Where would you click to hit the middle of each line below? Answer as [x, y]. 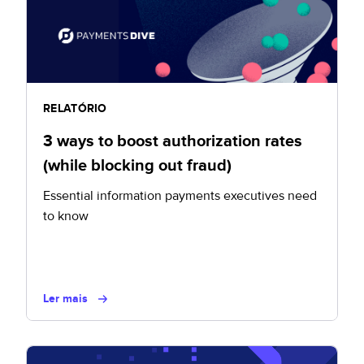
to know [66, 216]
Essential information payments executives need [180, 196]
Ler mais [65, 299]
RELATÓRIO [75, 108]
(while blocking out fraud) [137, 166]
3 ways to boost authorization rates [173, 141]
